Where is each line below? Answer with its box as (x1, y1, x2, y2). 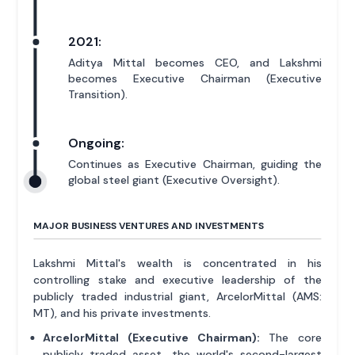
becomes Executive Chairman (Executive (68, 71, 322, 86)
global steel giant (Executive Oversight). (68, 172, 281, 187)
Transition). (68, 86, 128, 101)
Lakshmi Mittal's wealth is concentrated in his (33, 255, 322, 270)
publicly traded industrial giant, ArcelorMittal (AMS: (33, 288, 322, 303)
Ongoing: (68, 134, 125, 151)
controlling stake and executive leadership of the (33, 272, 322, 287)
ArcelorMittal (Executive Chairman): (43, 330, 260, 345)
